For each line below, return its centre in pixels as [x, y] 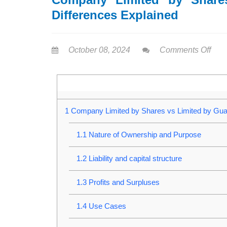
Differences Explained [115, 15]
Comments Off [185, 50]
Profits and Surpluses [123, 182]
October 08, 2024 [99, 50]
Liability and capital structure [134, 159]
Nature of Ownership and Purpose [144, 135]
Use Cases [106, 206]
